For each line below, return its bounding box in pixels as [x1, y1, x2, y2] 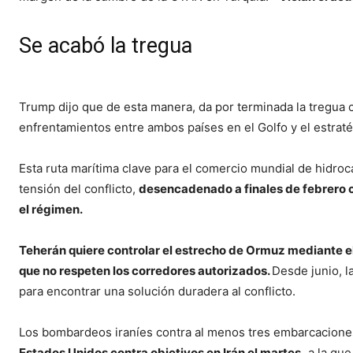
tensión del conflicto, [19, 180, 139, 196]
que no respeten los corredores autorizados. [19, 262, 272, 278]
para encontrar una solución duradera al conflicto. [19, 283, 295, 299]
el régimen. [19, 201, 83, 217]
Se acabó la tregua [19, 32, 192, 58]
